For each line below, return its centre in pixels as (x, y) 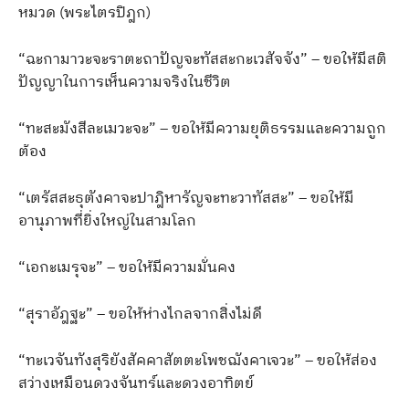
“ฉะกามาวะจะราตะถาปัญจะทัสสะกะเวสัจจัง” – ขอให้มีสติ (203, 59)
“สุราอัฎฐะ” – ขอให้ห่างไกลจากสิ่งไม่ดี (140, 314)
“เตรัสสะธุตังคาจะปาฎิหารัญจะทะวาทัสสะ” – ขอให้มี (186, 198)
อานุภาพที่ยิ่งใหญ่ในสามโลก (107, 221)
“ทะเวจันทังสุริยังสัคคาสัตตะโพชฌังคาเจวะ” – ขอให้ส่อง (198, 361)
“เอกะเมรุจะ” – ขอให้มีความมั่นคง (127, 267)
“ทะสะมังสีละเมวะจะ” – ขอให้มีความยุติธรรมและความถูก (202, 129)
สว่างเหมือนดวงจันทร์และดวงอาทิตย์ (136, 383)
